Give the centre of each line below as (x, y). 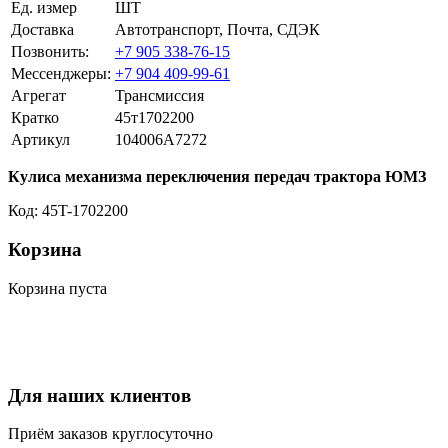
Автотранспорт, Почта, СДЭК (217, 30)
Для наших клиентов (99, 395)
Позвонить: (50, 52)
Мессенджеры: (61, 74)
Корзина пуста (57, 288)
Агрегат (38, 96)
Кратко (35, 118)
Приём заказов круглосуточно (110, 434)
